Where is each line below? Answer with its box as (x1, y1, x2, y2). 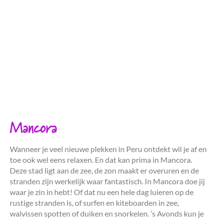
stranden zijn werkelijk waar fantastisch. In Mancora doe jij (10, 176, 205, 186)
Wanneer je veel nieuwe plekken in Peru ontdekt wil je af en (10, 144, 207, 153)
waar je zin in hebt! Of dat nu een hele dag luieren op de (10, 187, 194, 197)
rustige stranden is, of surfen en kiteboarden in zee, (10, 197, 179, 207)
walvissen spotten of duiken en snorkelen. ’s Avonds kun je (10, 208, 204, 218)
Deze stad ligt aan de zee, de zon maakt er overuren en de (10, 165, 199, 175)
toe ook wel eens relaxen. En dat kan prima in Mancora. (10, 154, 192, 164)
